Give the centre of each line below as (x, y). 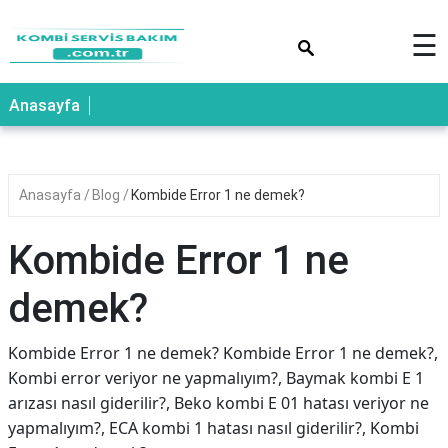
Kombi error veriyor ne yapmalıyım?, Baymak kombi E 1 (216, 378)
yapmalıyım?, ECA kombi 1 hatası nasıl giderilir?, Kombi (213, 428)
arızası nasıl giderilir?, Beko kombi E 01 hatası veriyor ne (218, 403)
